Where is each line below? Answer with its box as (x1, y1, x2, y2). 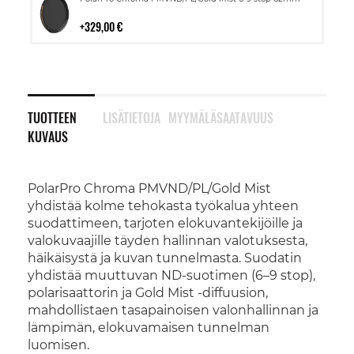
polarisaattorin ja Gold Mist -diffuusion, (28, 285, 268, 300)
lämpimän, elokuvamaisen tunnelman (28, 320, 269, 335)
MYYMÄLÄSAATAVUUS (168, 108, 273, 127)
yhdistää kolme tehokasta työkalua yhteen (28, 198, 299, 213)
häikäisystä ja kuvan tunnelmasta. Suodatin (28, 250, 302, 265)
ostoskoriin (79, 4, 141, 18)
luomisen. (28, 337, 89, 352)
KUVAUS (28, 127, 68, 146)
